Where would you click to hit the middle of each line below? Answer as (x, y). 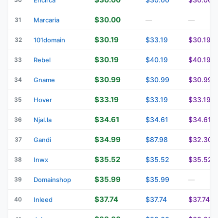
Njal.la (43, 119)
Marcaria (46, 20)
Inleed (43, 199)
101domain (49, 40)
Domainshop (52, 179)
